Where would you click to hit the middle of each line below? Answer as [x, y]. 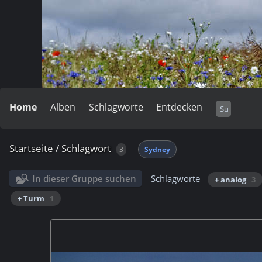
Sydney [157, 149]
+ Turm [31, 198]
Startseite [31, 148]
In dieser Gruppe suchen [85, 178]
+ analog [231, 180]
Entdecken [180, 107]
